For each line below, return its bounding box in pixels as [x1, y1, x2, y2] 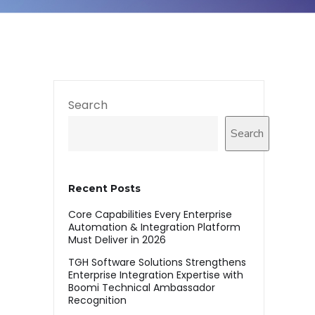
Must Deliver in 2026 [68, 233, 169, 247]
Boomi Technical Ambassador [68, 281, 215, 295]
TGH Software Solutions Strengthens [68, 255, 246, 269]
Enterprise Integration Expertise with [68, 268, 243, 282]
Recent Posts [68, 182, 141, 195]
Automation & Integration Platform [68, 220, 240, 234]
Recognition [68, 293, 129, 307]
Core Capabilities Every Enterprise [68, 207, 232, 221]
